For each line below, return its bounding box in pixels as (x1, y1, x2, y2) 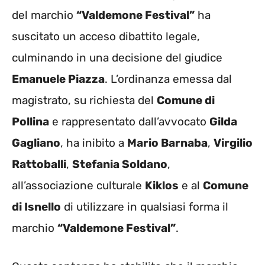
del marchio (12, 8, 76, 22)
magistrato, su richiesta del (12, 93, 157, 108)
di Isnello (12, 200, 61, 214)
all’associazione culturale (12, 179, 145, 193)
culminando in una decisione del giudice (12, 51, 222, 65)
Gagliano (12, 136, 60, 150)
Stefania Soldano (72, 157, 167, 172)
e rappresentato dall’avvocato (49, 115, 209, 129)
